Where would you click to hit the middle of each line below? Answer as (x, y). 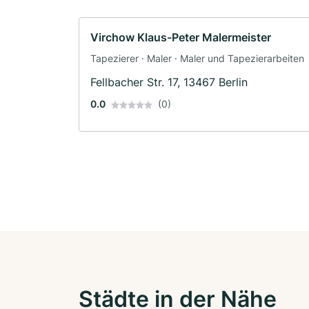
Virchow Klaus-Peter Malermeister (181, 37)
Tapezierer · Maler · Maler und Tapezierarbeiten (197, 58)
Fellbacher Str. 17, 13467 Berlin (169, 82)
